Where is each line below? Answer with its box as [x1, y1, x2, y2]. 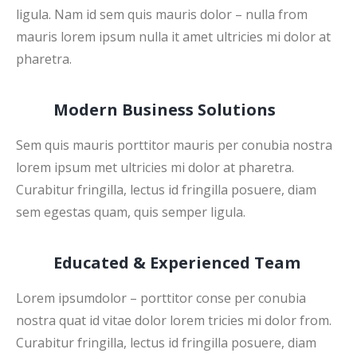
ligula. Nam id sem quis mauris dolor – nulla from [16, 5, 308, 23]
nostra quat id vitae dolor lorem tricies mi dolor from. [16, 311, 331, 329]
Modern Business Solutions [53, 98, 276, 120]
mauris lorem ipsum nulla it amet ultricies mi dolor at [16, 27, 331, 45]
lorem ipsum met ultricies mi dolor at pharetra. [16, 158, 294, 176]
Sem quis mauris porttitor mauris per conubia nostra [16, 135, 332, 154]
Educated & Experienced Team [53, 251, 300, 273]
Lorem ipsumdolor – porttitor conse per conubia [16, 288, 306, 307]
